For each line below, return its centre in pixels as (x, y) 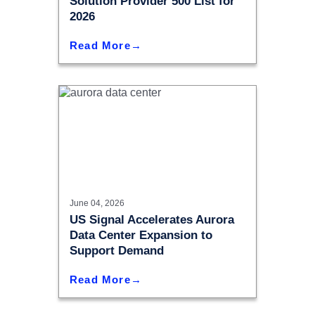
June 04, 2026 (97, 203)
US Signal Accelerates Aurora (152, 220)
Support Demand (117, 251)
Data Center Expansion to (141, 235)
